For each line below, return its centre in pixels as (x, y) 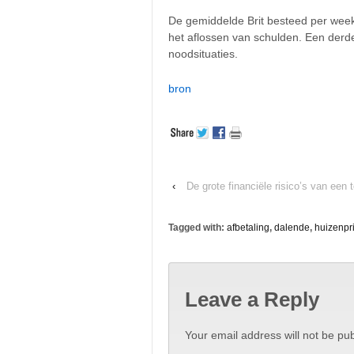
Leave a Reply (252, 299)
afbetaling (248, 228)
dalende (292, 228)
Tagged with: (198, 228)
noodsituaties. (203, 54)
